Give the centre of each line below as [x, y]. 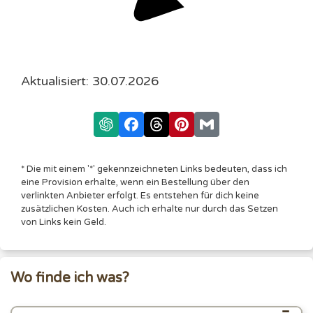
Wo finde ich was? [70, 278]
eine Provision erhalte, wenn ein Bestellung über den [135, 182]
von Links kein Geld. [64, 222]
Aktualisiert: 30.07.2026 [90, 81]
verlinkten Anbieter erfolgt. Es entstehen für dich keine [140, 195]
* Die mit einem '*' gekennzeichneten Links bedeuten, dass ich [154, 169]
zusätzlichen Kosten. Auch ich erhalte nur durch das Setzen [150, 209]
